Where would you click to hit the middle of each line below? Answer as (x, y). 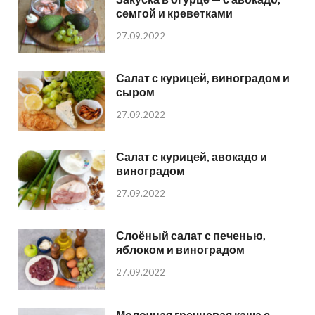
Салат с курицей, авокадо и (192, 157)
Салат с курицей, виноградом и (203, 78)
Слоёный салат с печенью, (191, 236)
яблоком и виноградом (180, 250)
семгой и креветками (174, 13)
